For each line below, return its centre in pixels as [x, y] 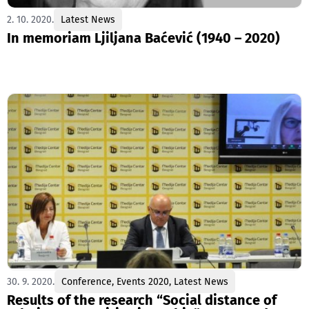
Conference [87, 282]
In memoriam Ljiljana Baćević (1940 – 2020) [143, 38]
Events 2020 [143, 282]
